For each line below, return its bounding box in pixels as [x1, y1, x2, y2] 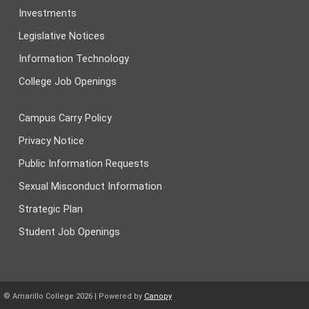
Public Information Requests [19, 157, 149, 170]
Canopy [144, 291, 172, 301]
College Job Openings [19, 75, 117, 88]
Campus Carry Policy [19, 112, 112, 124]
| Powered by [92, 291, 144, 301]
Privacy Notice [19, 134, 84, 147]
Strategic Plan [19, 203, 83, 215]
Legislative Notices [19, 30, 105, 42]
